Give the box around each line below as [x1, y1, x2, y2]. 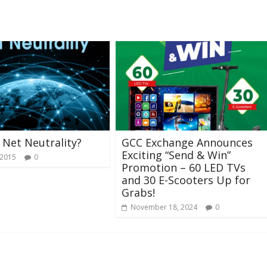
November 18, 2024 [131, 202, 197, 212]
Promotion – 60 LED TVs [122, 160, 246, 175]
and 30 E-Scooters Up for [122, 173, 250, 187]
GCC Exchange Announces [122, 135, 253, 150]
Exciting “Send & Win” [122, 148, 231, 162]
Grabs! [122, 185, 155, 200]
